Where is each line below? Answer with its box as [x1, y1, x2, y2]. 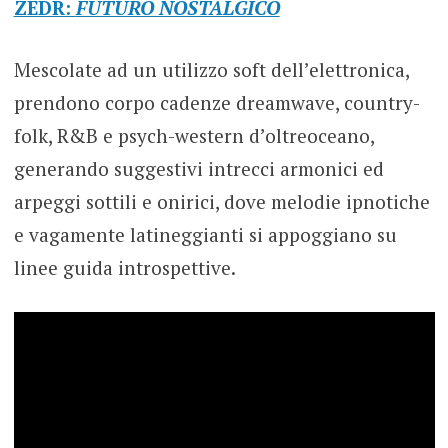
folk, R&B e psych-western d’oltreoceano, [13, 122, 374, 148]
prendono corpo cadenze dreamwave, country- [13, 89, 420, 115]
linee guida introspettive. [13, 254, 236, 280]
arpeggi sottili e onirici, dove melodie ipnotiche [13, 188, 430, 214]
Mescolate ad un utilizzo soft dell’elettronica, [13, 56, 409, 82]
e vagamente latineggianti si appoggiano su [13, 221, 397, 247]
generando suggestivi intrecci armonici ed [13, 155, 384, 181]
